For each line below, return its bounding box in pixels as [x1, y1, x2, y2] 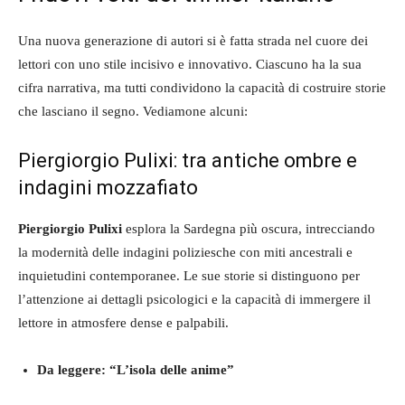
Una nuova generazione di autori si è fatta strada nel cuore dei [18, 33, 368, 49]
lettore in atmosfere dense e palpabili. [18, 316, 229, 331]
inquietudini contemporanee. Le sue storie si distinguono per [18, 268, 360, 284]
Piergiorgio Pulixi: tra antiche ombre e [18, 149, 357, 173]
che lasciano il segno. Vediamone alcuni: [18, 104, 248, 119]
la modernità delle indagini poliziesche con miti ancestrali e [18, 245, 353, 260]
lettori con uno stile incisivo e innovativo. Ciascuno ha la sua [18, 57, 362, 72]
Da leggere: [37, 363, 106, 378]
